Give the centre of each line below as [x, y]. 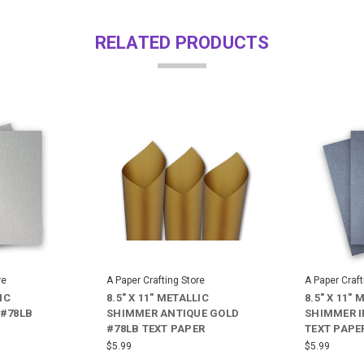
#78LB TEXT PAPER [156, 329]
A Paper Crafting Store [156, 281]
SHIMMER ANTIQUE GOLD [173, 314]
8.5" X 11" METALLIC [158, 298]
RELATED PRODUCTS [182, 43]
